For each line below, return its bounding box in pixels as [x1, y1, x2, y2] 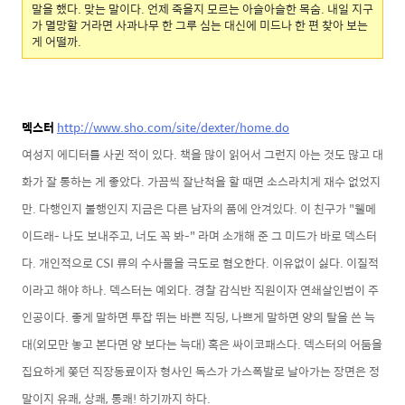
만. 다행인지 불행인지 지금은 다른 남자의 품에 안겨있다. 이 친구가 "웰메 [22, 198, 376, 218]
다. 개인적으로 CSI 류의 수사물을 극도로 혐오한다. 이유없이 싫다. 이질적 [22, 252, 379, 272]
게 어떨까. [32, 31, 81, 51]
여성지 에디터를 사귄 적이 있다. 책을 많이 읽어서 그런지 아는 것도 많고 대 [22, 144, 383, 164]
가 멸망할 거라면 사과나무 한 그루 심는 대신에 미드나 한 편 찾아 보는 [32, 14, 368, 34]
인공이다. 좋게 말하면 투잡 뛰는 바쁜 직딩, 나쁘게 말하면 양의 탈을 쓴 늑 [22, 306, 375, 326]
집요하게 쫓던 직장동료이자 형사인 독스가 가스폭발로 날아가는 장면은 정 [22, 361, 380, 381]
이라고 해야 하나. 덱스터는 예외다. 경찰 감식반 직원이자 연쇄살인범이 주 [22, 279, 379, 299]
